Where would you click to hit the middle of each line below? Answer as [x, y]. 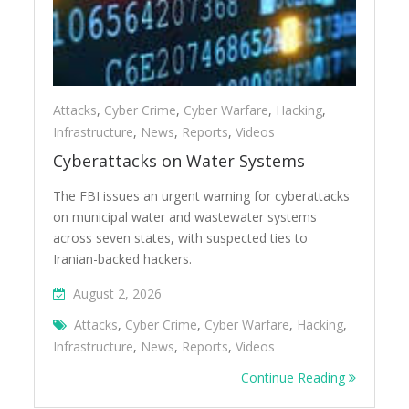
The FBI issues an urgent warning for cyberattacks [202, 196]
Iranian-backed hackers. [123, 259]
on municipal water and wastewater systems [185, 217]
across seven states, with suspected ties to [181, 238]
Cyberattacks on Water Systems [179, 161]
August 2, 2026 [118, 294]
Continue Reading [294, 378]
